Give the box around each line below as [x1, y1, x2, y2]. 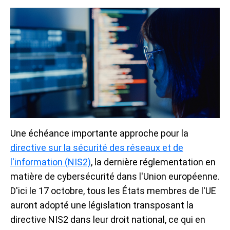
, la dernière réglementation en [91, 157, 216, 168]
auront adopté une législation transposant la [10, 200, 194, 211]
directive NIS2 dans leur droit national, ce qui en [10, 214, 205, 225]
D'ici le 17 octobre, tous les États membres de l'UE [10, 185, 216, 197]
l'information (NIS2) [10, 157, 91, 168]
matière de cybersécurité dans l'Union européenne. [10, 171, 220, 182]
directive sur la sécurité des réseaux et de [10, 142, 183, 154]
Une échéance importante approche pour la [10, 128, 188, 139]
